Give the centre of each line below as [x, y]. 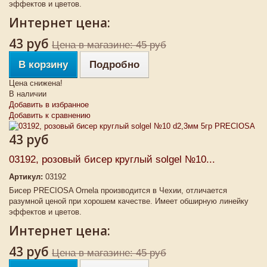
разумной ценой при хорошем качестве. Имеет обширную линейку [129, 201]
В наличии [28, 94]
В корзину [43, 65]
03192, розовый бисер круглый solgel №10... [112, 159]
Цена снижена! [36, 83]
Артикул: [26, 177]
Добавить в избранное [49, 105]
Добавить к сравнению [50, 115]
